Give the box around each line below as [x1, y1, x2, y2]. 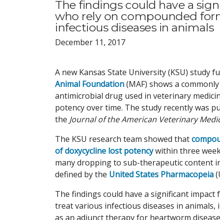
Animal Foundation [55, 78, 124, 89]
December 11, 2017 [55, 36, 125, 48]
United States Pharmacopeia [109, 168, 214, 180]
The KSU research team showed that [55, 133, 192, 144]
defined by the [55, 168, 109, 180]
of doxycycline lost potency [55, 145, 153, 156]
